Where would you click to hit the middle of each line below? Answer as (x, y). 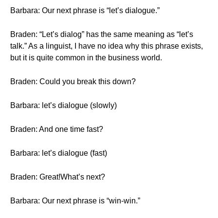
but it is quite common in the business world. (86, 58)
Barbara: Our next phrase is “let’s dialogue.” (85, 10)
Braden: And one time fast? (57, 129)
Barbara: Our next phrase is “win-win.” (75, 201)
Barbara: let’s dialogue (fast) (59, 153)
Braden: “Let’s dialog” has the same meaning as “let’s (102, 34)
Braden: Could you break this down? (73, 82)
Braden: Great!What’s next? (58, 177)
